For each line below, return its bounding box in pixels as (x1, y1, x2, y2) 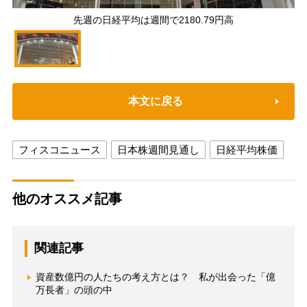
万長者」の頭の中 (35, 284, 112, 296)
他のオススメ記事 (12, 191, 122, 207)
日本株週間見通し (116, 144, 199, 156)
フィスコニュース (18, 144, 101, 156)
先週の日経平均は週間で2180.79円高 (73, 14, 234, 26)
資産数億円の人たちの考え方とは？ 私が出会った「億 (35, 271, 275, 283)
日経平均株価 (215, 144, 278, 156)
